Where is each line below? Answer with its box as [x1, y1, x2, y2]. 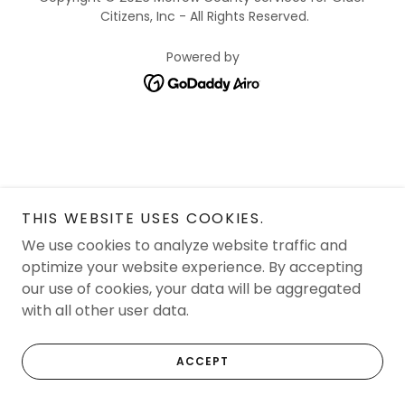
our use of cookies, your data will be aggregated [22, 278, 361, 299]
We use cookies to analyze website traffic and [22, 235, 347, 256]
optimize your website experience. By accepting [22, 257, 363, 278]
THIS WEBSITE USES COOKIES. [22, 208, 265, 229]
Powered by [165, 48, 240, 66]
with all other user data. [22, 300, 189, 321]
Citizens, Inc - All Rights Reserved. [96, 7, 309, 25]
